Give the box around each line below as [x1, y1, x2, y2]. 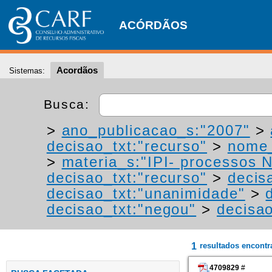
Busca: [43, 97, 95, 111]
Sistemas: [9, 66, 45, 75]
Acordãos [56, 65, 98, 75]
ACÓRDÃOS [119, 19, 188, 32]
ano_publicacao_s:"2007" [61, 122, 250, 138]
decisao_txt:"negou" [46, 201, 197, 217]
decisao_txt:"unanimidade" [46, 185, 245, 202]
